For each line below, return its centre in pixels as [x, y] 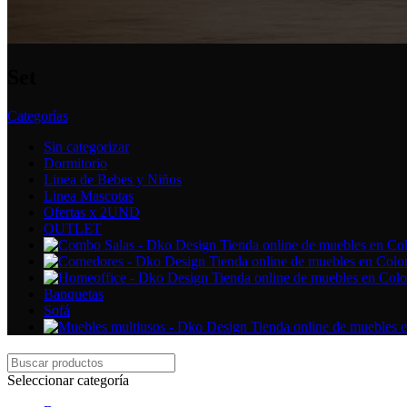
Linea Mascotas [89, 195]
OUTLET [73, 228]
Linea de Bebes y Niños [113, 179]
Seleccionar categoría [68, 380]
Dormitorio [75, 163]
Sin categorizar [86, 146]
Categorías [38, 115]
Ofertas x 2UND [92, 212]
